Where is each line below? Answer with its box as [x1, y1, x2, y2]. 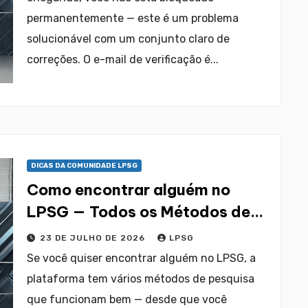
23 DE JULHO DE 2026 [40, 233, 148, 243]
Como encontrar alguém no [27, 180, 230, 199]
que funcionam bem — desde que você [27, 293, 227, 306]
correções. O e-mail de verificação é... [27, 53, 219, 66]
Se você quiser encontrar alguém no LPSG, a [27, 252, 256, 265]
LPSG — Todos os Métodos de [27, 202, 250, 221]
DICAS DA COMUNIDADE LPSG [31, 162, 137, 170]
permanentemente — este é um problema [27, 12, 239, 25]
